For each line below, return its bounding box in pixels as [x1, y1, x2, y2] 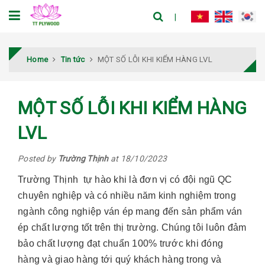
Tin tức [60, 54, 85, 64]
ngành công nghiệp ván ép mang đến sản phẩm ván [18, 206, 243, 216]
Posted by [18, 153, 58, 163]
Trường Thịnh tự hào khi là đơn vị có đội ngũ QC [18, 174, 232, 185]
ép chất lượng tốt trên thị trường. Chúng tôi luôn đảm [18, 222, 247, 232]
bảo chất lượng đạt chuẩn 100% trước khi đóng [18, 238, 223, 248]
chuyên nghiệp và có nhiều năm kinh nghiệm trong [18, 190, 236, 201]
